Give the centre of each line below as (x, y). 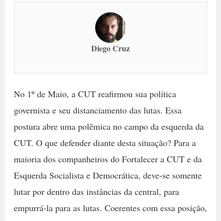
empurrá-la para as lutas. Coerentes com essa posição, (110, 208)
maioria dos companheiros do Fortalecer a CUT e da (108, 159)
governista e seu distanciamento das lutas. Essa (97, 110)
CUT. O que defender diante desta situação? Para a (105, 143)
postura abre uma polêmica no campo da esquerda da (109, 126)
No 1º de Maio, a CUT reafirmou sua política (95, 94)
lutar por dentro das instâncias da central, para (96, 191)
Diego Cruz (110, 48)
